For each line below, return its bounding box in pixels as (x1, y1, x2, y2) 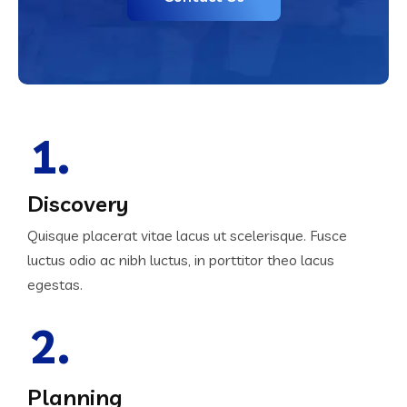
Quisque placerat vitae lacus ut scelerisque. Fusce (27, 226, 347, 244)
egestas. (27, 275, 83, 293)
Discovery (27, 190, 129, 217)
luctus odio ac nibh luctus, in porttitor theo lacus (27, 251, 334, 269)
